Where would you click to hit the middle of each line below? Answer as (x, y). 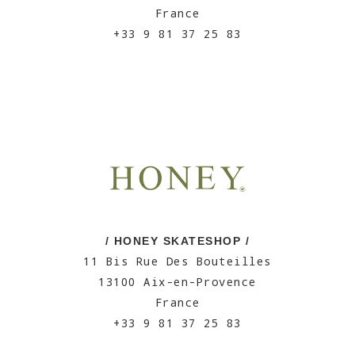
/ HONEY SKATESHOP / (177, 241)
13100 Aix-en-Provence (177, 282)
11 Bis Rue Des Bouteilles (177, 261)
